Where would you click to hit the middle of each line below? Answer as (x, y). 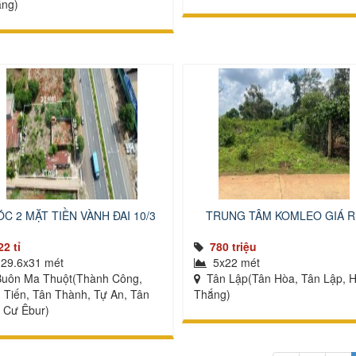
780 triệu (233, 246)
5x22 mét (235, 262)
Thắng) (212, 294)
